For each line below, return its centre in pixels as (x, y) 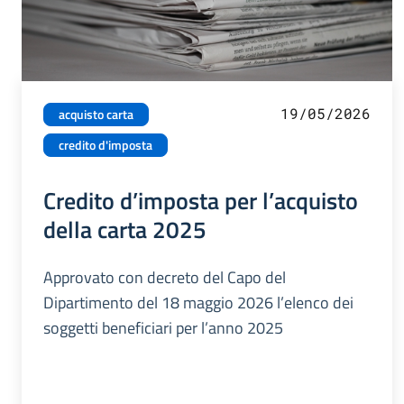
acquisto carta (96, 115)
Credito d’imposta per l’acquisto (201, 201)
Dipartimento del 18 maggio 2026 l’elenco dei (198, 303)
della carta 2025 (125, 230)
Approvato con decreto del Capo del (165, 278)
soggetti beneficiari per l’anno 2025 (163, 328)
